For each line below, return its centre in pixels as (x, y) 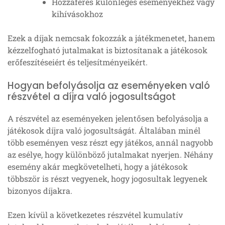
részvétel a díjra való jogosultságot (92, 97)
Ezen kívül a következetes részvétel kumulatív (95, 215)
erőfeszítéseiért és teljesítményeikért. (78, 62)
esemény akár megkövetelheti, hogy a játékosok (98, 167)
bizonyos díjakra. (40, 191)
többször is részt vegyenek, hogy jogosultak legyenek (107, 179)
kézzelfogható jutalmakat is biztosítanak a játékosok (107, 50)
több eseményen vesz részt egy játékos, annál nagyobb (110, 143)
